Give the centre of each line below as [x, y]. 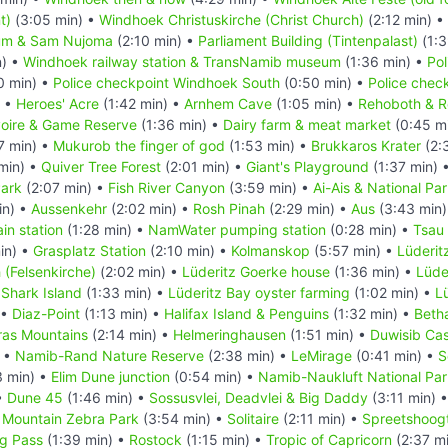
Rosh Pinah [229, 208]
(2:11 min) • [320, 418]
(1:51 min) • [328, 334]
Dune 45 [35, 397]
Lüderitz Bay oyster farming [259, 292]
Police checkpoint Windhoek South [166, 82]
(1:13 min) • [122, 313]
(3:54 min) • [183, 418]
